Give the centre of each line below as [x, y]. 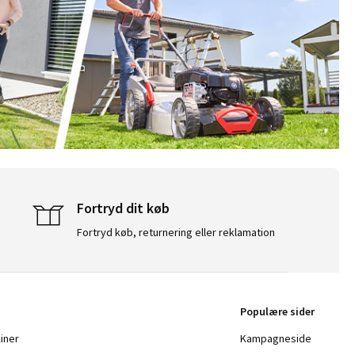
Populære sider [277, 312]
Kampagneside [275, 339]
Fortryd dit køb [123, 208]
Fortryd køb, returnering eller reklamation [176, 233]
